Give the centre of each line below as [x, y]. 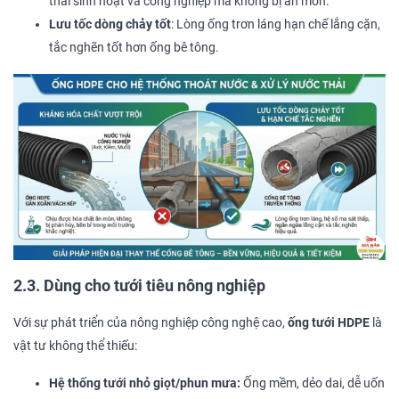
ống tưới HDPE [329, 323]
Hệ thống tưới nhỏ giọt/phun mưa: [145, 384]
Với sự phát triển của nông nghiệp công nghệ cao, [151, 323]
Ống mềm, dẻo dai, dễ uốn [313, 384]
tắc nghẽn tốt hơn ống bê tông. [134, 48]
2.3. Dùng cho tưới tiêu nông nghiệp [139, 286]
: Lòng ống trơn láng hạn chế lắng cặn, [276, 25]
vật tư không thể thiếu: [75, 346]
